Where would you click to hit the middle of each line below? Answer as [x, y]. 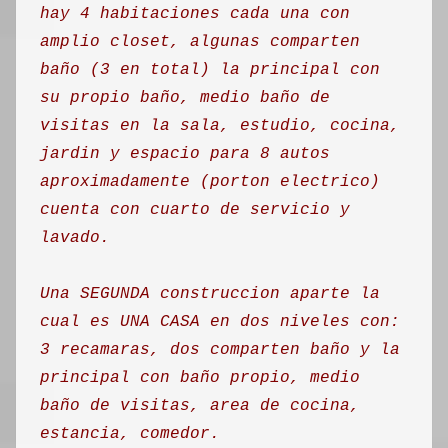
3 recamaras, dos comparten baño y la [220, 350]
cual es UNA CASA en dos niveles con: [220, 322]
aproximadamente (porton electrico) [210, 182]
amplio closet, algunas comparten [200, 42]
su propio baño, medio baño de [185, 98]
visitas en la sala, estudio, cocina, [220, 126]
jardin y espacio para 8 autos [185, 154]
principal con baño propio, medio [200, 378]
